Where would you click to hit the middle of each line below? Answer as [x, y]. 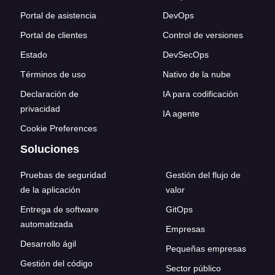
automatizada [47, 224]
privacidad [40, 109]
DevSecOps [186, 55]
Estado [34, 55]
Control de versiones [203, 35]
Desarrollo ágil [48, 244]
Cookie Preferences [59, 128]
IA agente [181, 114]
